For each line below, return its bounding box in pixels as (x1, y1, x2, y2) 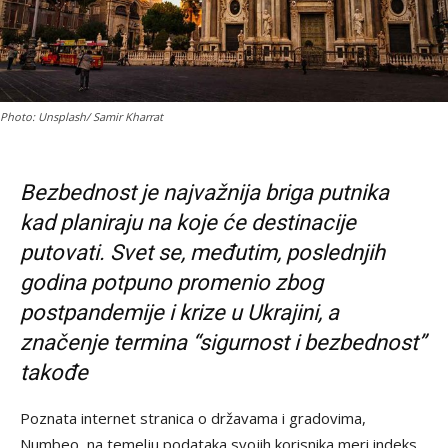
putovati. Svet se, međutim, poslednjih (20, 240, 385, 266)
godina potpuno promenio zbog (20, 270, 323, 296)
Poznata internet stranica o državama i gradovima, (20, 408, 366, 429)
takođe (20, 360, 88, 386)
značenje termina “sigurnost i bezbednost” (20, 330, 426, 356)
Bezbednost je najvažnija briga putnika (20, 180, 389, 206)
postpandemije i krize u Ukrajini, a (20, 300, 339, 326)
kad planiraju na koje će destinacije (20, 210, 356, 236)
